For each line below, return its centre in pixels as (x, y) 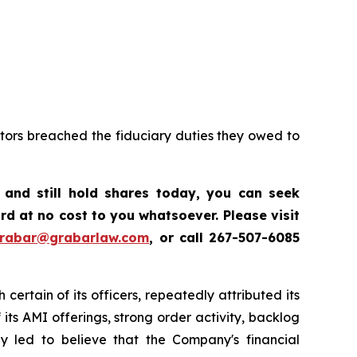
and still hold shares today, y (110, 193)
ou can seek (257, 193)
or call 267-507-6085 (229, 238)
